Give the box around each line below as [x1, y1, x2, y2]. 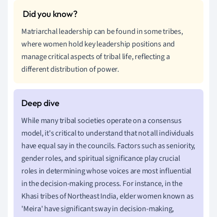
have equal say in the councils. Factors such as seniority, [21, 140, 196, 151]
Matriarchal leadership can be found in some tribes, [21, 26, 183, 37]
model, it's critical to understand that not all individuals [21, 127, 194, 139]
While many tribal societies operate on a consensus [21, 115, 182, 126]
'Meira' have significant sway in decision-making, [21, 203, 174, 214]
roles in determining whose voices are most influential [21, 165, 192, 176]
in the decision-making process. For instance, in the [21, 178, 183, 189]
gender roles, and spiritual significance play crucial [21, 153, 180, 164]
